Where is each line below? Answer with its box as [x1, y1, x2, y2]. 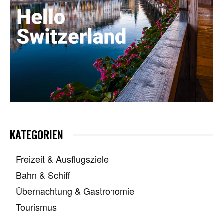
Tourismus [16, 200, 57, 214]
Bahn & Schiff [16, 168, 70, 182]
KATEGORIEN [10, 126, 63, 143]
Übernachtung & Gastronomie [16, 184, 134, 198]
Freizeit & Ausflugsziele [16, 152, 109, 166]
